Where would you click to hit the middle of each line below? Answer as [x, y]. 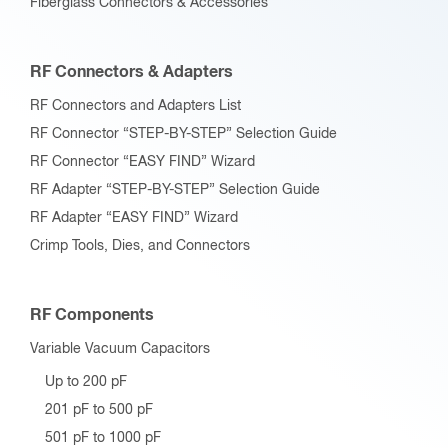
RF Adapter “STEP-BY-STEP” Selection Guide [175, 189]
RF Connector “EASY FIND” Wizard [142, 161]
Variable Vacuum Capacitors [120, 348]
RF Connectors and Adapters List [135, 105]
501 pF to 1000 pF [103, 437]
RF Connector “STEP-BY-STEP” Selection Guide [183, 133]
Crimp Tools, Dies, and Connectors [140, 245]
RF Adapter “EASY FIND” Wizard [134, 217]
